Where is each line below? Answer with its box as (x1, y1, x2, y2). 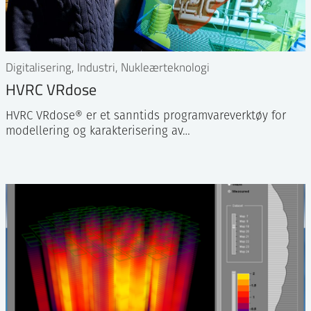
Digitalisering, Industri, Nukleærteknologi (6, 59, 210, 76)
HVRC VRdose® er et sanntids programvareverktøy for (6, 110, 286, 123)
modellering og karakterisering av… (6, 126, 190, 138)
